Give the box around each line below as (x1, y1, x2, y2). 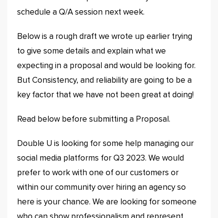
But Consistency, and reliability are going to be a (17, 76, 192, 85)
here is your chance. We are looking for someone (17, 198, 197, 206)
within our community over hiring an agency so (17, 183, 186, 192)
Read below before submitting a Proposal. (17, 115, 170, 124)
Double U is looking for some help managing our (17, 140, 194, 148)
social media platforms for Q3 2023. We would (17, 154, 184, 163)
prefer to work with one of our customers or (17, 169, 179, 177)
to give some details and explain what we (17, 47, 166, 55)
